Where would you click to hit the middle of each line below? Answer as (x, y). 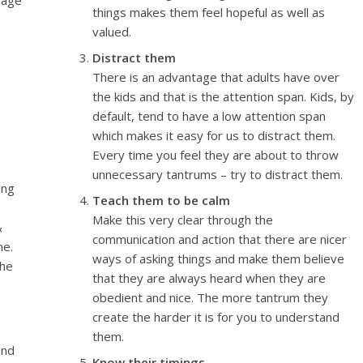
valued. (112, 32)
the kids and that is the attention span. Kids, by (224, 96)
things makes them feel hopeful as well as (209, 12)
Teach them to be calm (162, 200)
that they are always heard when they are (209, 278)
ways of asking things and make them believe (219, 258)
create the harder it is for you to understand (216, 317)
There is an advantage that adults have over (216, 77)
